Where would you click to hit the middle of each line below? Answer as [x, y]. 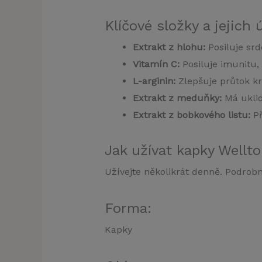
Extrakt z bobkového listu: [191, 115]
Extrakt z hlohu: [169, 47]
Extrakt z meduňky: [177, 98]
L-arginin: [154, 81]
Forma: [128, 208]
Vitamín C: [156, 64]
